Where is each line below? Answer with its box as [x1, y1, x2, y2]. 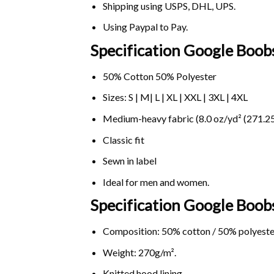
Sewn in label [102, 155, 157, 167]
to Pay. [157, 21, 188, 33]
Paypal [128, 21, 158, 33]
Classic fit [102, 133, 144, 146]
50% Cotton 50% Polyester [102, 70, 217, 82]
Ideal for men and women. [102, 176, 209, 188]
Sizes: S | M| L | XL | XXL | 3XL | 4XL [102, 91, 248, 103]
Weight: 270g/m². [102, 246, 176, 258]
